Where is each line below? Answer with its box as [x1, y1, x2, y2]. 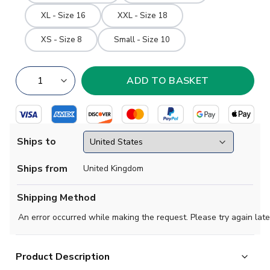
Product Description [16, 250, 110, 263]
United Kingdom [83, 163, 143, 175]
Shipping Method [17, 190, 96, 204]
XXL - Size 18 [117, 10, 168, 21]
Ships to [17, 135, 56, 149]
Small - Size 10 [113, 34, 170, 45]
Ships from [17, 162, 67, 175]
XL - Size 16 [40, 10, 86, 21]
